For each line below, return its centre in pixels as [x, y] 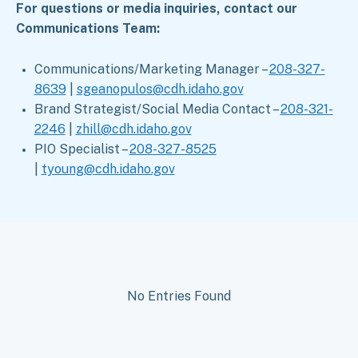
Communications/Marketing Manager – [151, 69]
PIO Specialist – [82, 149]
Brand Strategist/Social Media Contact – [157, 109]
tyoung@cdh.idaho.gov [108, 169]
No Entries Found [179, 296]
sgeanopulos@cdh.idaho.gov [160, 89]
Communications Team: [88, 29]
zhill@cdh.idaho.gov [133, 129]
